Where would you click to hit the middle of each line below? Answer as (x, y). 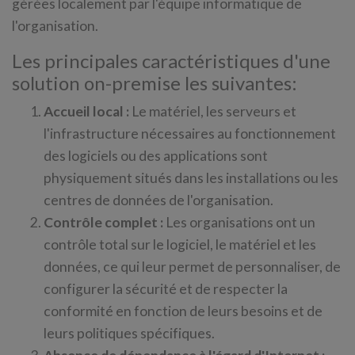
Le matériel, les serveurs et (213, 111)
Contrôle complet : (103, 222)
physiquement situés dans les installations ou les (191, 178)
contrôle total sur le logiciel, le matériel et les (180, 244)
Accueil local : (86, 111)
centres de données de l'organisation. (158, 200)
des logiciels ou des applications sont (156, 156)
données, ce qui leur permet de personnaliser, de (192, 267)
